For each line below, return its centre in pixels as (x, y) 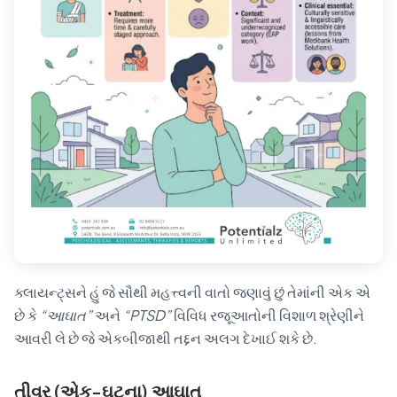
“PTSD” (147, 315)
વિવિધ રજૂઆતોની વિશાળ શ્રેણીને (268, 315)
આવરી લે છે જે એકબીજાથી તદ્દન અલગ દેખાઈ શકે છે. (166, 338)
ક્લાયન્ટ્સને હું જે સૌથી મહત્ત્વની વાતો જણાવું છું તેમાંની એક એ (192, 292)
